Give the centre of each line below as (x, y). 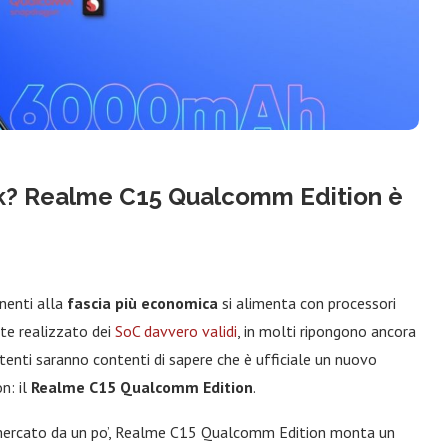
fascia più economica (142, 302)
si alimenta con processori (307, 302)
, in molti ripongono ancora (326, 330)
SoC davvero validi (176, 330)
